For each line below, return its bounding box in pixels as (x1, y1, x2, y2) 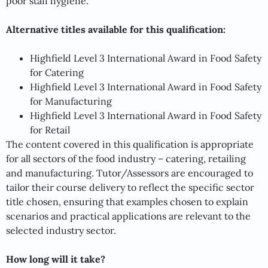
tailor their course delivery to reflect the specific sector (6, 181, 254, 193)
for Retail (30, 123, 70, 136)
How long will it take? (6, 252, 105, 265)
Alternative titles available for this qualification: (6, 23, 226, 35)
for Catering (30, 66, 84, 78)
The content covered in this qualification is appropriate (6, 138, 254, 150)
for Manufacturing (30, 95, 114, 107)
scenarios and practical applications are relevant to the (6, 209, 251, 222)
